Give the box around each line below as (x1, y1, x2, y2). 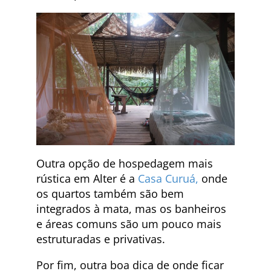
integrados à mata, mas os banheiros (36, 201, 226, 216)
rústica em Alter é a (36, 171, 138, 186)
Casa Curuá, (138, 171, 198, 186)
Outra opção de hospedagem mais (36, 155, 213, 171)
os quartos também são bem (36, 186, 184, 201)
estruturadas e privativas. (36, 231, 165, 246)
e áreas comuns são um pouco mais (36, 216, 221, 231)
